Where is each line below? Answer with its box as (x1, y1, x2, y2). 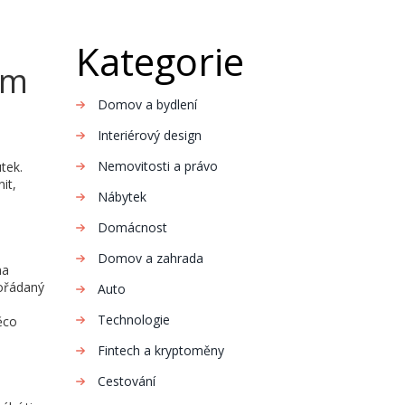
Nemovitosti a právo (97, 157, 218, 174)
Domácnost (97, 219, 167, 236)
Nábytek (97, 188, 146, 205)
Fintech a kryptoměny (97, 342, 224, 359)
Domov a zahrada (97, 250, 203, 267)
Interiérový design (97, 127, 202, 144)
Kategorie (75, 35, 244, 87)
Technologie (97, 311, 170, 328)
